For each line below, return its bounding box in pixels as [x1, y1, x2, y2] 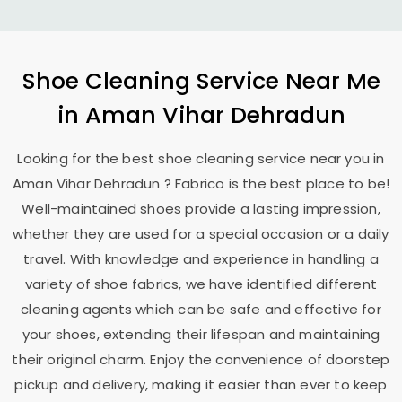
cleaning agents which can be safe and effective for [21, 300, 381, 319]
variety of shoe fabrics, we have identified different [25, 275, 377, 293]
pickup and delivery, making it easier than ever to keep [14, 375, 388, 394]
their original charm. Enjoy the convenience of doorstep [12, 350, 390, 369]
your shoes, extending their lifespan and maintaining [22, 325, 380, 344]
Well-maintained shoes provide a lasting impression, [22, 199, 380, 218]
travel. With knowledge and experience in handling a [23, 249, 379, 268]
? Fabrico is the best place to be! [163, 174, 390, 193]
